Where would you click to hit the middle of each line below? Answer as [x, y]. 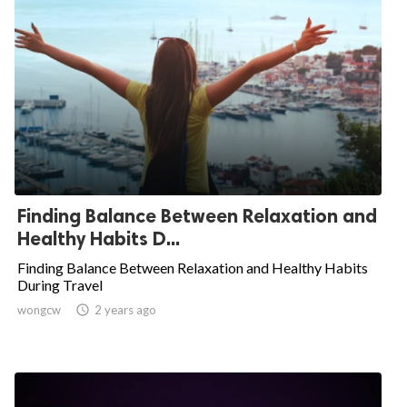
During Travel [60, 285]
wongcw [39, 310]
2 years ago [125, 310]
